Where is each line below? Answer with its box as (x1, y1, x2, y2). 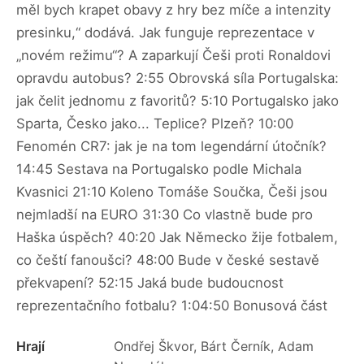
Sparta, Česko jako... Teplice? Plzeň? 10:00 (16, 115, 293, 132)
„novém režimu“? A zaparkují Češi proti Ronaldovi (16, 47, 331, 64)
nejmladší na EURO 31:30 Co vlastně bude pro (16, 206, 313, 223)
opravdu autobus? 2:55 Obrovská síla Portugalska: (16, 70, 339, 87)
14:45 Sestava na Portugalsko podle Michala (16, 161, 301, 178)
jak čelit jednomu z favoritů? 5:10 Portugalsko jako (16, 93, 339, 110)
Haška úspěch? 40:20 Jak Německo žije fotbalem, (16, 229, 338, 246)
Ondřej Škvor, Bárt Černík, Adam (114, 338, 314, 355)
